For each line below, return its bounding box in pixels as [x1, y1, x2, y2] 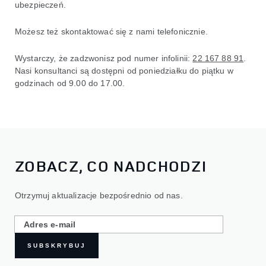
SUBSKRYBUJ [27, 242, 86, 249]
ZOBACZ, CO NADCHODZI [15, 156, 207, 177]
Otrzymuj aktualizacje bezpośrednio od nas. [15, 191, 183, 201]
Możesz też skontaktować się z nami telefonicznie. [15, 26, 208, 36]
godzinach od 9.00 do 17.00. [15, 78, 125, 88]
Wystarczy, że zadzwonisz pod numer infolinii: [15, 53, 193, 63]
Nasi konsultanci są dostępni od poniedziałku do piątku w [15, 65, 233, 75]
